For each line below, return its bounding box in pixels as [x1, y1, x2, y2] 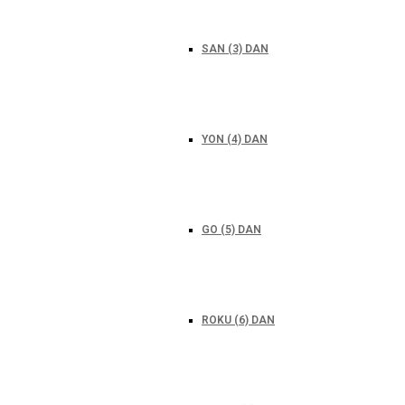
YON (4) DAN [202, 133, 268, 146]
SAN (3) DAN [202, 42, 268, 55]
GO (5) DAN [202, 223, 261, 236]
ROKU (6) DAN [202, 314, 275, 326]
